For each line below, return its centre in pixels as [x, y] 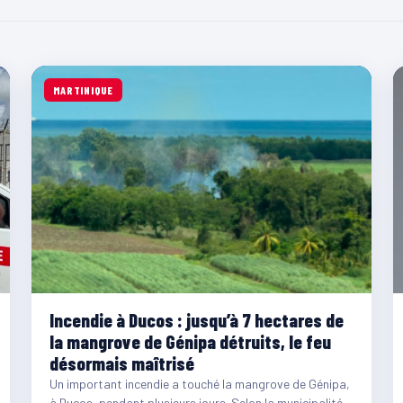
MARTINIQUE [83, 90]
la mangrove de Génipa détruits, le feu [190, 341]
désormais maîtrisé [121, 363]
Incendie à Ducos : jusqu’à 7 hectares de [196, 319]
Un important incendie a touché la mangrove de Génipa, [199, 383]
